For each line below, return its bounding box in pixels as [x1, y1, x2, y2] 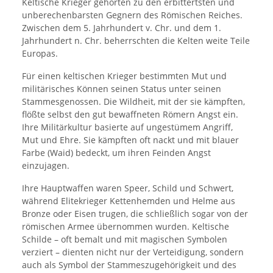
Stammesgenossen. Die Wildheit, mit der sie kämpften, [22, 96, 245, 108]
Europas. [22, 48, 58, 60]
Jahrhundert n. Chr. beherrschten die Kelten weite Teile [22, 35, 250, 47]
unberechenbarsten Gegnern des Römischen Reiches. [22, 9, 243, 21]
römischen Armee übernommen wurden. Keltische [22, 221, 229, 233]
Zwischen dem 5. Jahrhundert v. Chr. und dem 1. [22, 22, 221, 34]
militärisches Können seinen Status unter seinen [22, 83, 221, 95]
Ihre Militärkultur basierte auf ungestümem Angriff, [22, 121, 233, 133]
